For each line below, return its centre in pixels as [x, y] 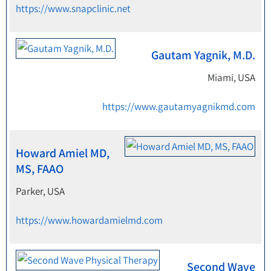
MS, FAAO [40, 169]
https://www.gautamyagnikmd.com [179, 106]
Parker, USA [40, 191]
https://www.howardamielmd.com [89, 220]
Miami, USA [231, 77]
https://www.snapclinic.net [73, 8]
